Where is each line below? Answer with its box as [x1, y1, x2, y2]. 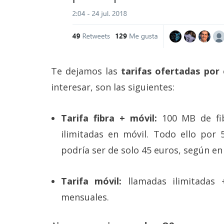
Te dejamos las [51, 65, 121, 77]
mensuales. [61, 191, 109, 203]
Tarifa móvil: [61, 175, 122, 187]
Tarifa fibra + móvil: [61, 112, 157, 124]
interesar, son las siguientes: [51, 81, 174, 93]
